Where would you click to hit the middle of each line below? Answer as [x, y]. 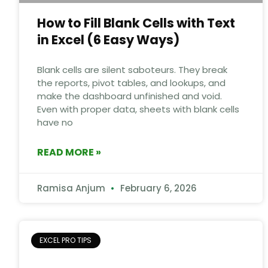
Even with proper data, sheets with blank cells [138, 109]
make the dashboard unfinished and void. [130, 96]
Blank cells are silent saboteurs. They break [132, 69]
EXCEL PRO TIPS [66, 240]
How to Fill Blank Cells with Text [136, 23]
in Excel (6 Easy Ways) [108, 39]
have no [55, 122]
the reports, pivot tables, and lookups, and [131, 83]
